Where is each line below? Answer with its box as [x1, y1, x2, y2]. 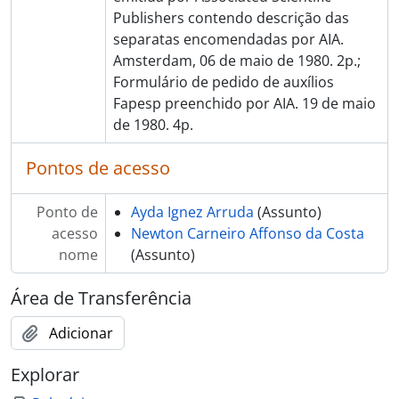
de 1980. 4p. [112, 115, 193, 134]
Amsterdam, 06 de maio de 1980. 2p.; [112, 51, 361, 70]
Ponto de [36, 202, 98, 222]
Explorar [11, 362, 79, 387]
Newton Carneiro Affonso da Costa [130, 224, 364, 243]
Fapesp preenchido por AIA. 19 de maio [112, 94, 376, 113]
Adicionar [49, 323, 113, 343]
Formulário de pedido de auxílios [112, 72, 334, 92]
